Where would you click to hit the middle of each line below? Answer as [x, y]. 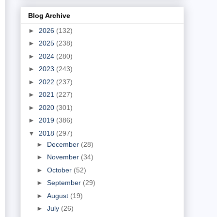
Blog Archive [49, 15]
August [58, 195]
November [64, 157]
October [60, 170]
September [65, 183]
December [64, 144]
